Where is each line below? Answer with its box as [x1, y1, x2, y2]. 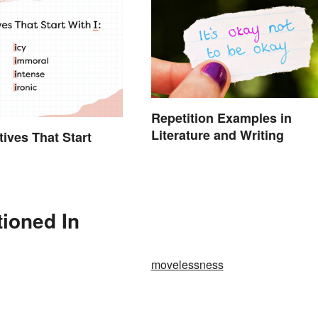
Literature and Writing [150, 126, 284, 145]
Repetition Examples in [150, 109, 292, 128]
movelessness [150, 256, 224, 273]
